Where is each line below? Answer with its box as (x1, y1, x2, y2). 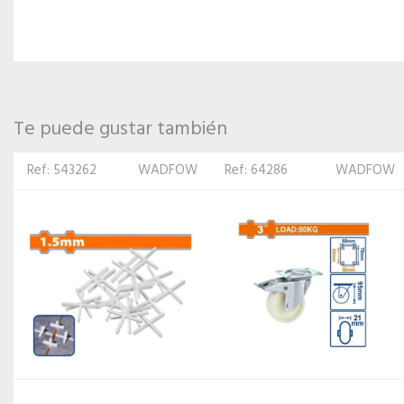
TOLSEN (348, 160, 395, 181)
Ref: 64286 (27, 160, 90, 181)
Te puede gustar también (14, 114, 227, 145)
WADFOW (138, 160, 197, 181)
